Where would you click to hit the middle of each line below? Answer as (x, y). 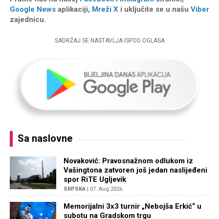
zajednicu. (28, 19)
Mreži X (105, 9)
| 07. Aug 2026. (105, 189)
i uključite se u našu (154, 9)
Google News (33, 9)
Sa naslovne (45, 139)
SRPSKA (75, 189)
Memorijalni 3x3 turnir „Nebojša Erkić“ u (132, 207)
